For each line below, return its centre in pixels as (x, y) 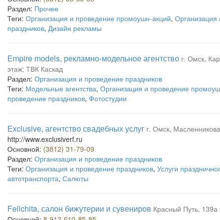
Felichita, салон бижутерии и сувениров (79, 208)
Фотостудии (108, 98)
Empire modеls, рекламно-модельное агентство (93, 58)
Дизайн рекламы (75, 28)
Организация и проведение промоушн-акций (98, 18)
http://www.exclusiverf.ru (45, 139)
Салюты (75, 178)
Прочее (46, 8)
